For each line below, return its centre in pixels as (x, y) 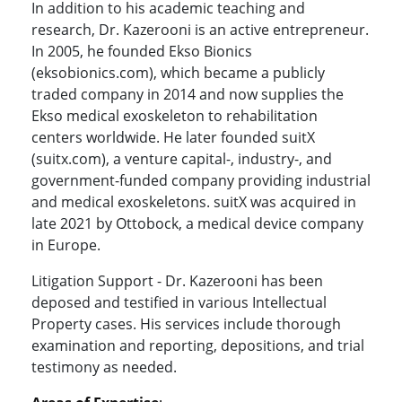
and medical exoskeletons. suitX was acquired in (194, 202)
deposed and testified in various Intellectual (179, 303)
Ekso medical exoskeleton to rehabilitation (175, 116)
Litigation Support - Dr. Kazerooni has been (177, 281)
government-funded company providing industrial (201, 181)
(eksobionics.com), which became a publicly (178, 73)
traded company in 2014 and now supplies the (188, 95)
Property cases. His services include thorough (186, 324)
